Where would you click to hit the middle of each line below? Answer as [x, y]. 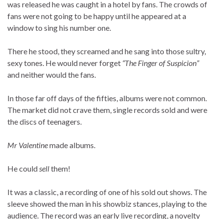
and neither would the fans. [52, 75]
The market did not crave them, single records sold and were [107, 110]
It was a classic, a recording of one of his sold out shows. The [107, 192]
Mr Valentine [28, 145]
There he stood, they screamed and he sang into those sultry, [107, 51]
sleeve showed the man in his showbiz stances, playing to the [107, 204]
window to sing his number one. [59, 28]
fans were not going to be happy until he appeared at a [97, 16]
